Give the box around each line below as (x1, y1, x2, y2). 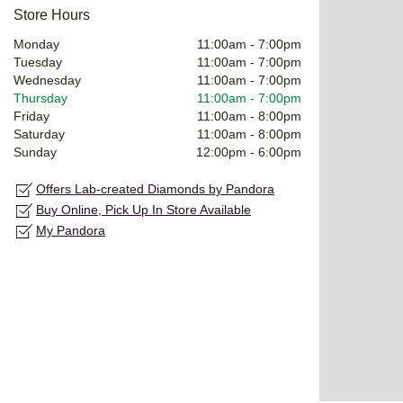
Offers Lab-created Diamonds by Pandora (36, 181, 274, 196)
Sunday (13, 144, 57, 159)
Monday (13, 36, 59, 51)
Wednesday (13, 72, 81, 87)
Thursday (13, 90, 67, 105)
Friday (13, 108, 49, 123)
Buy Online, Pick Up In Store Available (36, 201, 251, 217)
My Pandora (36, 222, 105, 237)
